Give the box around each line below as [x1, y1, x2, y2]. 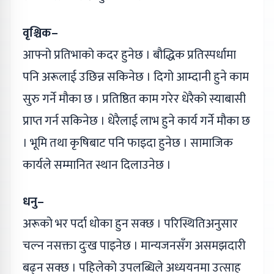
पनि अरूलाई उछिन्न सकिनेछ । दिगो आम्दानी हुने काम [23, 66, 249, 87]
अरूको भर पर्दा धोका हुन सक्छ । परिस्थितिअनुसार [23, 213, 238, 234]
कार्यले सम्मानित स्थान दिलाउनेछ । [23, 154, 171, 176]
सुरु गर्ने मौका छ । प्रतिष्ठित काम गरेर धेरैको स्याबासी [23, 88, 246, 109]
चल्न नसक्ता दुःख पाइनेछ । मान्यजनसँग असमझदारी [23, 235, 246, 256]
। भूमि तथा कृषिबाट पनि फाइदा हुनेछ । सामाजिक [23, 132, 233, 154]
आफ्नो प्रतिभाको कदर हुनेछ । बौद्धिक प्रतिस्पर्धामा [23, 44, 236, 65]
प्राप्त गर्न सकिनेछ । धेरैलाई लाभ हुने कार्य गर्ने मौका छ [23, 110, 250, 131]
